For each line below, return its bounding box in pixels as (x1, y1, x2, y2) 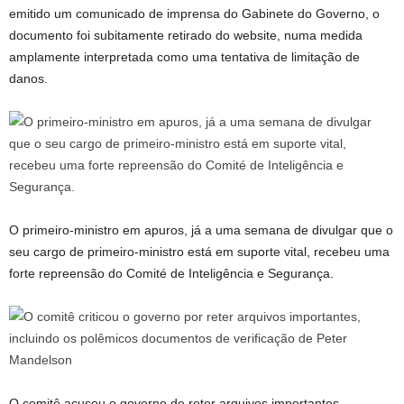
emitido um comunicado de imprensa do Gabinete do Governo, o (9, 6, 380, 21)
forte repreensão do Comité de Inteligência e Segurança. (9, 266, 334, 280)
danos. (9, 71, 48, 86)
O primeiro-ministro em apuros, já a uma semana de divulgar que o (9, 223, 393, 237)
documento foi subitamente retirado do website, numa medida (9, 28, 363, 42)
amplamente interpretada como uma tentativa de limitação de (9, 50, 360, 64)
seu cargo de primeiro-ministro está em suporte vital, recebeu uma (9, 244, 390, 259)
